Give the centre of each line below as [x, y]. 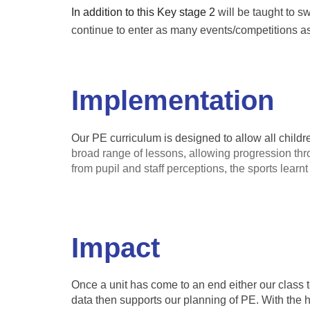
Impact [115, 247]
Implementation [172, 101]
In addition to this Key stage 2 [144, 12]
